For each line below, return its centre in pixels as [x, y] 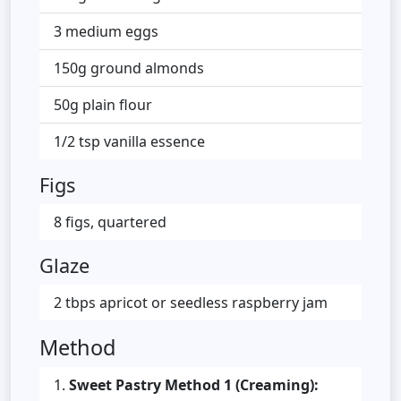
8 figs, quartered [110, 222]
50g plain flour [103, 104]
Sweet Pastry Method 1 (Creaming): [194, 384]
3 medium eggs [106, 31]
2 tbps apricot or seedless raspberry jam [191, 302]
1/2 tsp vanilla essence [129, 141]
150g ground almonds [129, 68]
